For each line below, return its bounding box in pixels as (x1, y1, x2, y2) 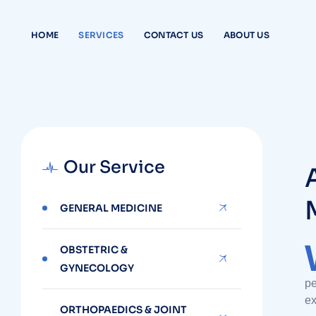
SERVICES (78, 30, 124, 40)
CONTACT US (143, 30, 204, 40)
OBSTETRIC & (60, 243, 128, 256)
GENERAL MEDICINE (60, 202, 163, 214)
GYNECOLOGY (60, 262, 135, 274)
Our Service (63, 157, 166, 178)
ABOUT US (223, 30, 270, 40)
